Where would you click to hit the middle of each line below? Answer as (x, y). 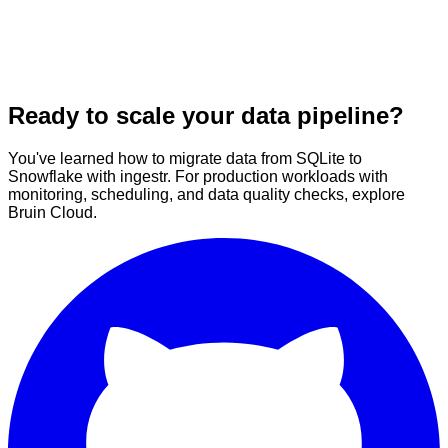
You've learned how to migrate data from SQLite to (185, 158)
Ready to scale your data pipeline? (206, 115)
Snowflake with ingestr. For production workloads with (198, 176)
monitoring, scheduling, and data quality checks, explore (206, 194)
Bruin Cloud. (52, 212)
